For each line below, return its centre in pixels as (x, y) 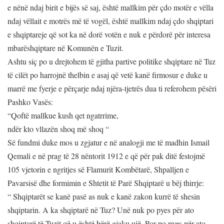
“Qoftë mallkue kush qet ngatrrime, (64, 115)
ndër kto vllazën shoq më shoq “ (58, 129)
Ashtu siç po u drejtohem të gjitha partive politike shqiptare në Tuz (111, 61)
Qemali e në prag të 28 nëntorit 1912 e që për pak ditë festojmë (106, 156)
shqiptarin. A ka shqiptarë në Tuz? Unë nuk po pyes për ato (101, 210)
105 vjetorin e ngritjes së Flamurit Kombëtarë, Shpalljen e (98, 169)
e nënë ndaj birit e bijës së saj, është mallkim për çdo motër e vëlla (110, 7)
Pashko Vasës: (31, 102)
